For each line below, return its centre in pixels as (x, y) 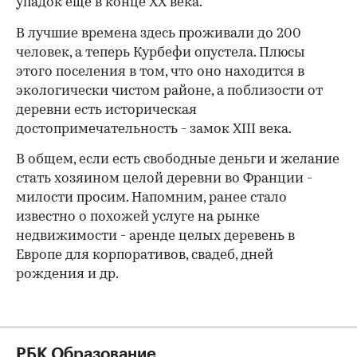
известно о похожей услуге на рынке (138, 217)
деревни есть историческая (106, 110)
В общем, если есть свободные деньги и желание (178, 160)
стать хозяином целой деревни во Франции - (164, 179)
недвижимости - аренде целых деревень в (155, 236)
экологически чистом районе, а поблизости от (169, 91)
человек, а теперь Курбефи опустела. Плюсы (161, 53)
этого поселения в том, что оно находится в (160, 72)
